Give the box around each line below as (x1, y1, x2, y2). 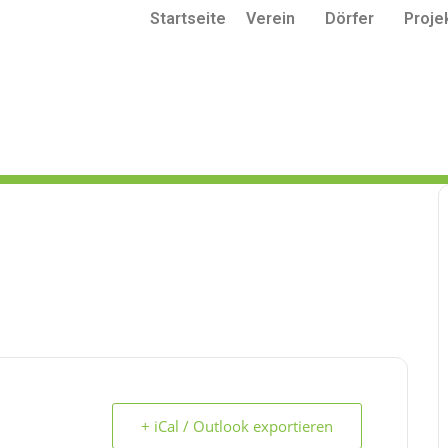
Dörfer (325, 9, 374, 28)
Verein (246, 9, 295, 28)
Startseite (150, 9, 226, 28)
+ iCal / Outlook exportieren (141, 416, 333, 436)
